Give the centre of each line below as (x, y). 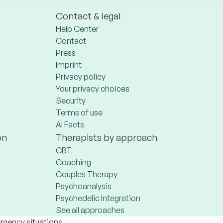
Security (71, 101)
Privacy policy (81, 77)
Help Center (77, 29)
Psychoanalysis (84, 186)
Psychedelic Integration (98, 198)
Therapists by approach (107, 137)
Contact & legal (88, 16)
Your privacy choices (93, 89)
